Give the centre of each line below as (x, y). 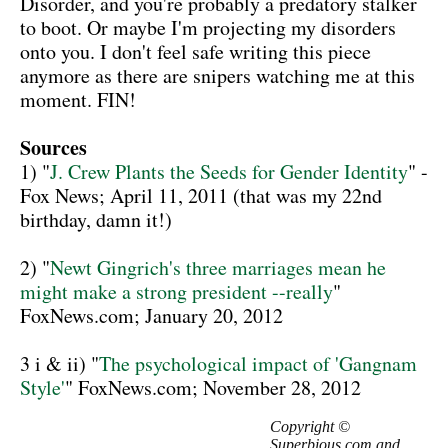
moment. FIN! (78, 100)
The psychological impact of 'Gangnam (258, 364)
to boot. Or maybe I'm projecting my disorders (208, 28)
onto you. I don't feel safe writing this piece (195, 52)
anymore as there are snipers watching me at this (217, 76)
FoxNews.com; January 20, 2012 (151, 316)
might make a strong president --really (176, 292)
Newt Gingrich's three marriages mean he (218, 268)
